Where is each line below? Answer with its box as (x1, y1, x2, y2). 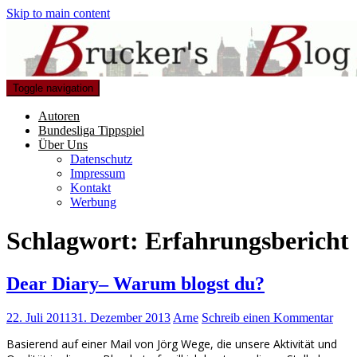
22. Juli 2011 (6, 310, 71, 324)
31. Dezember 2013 (71, 310, 171, 324)
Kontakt (70, 181, 111, 194)
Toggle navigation (13, 82, 93, 94)
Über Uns (38, 138, 88, 151)
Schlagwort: (6, 226, 145, 256)
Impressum (70, 167, 125, 180)
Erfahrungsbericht (145, 226, 349, 256)
